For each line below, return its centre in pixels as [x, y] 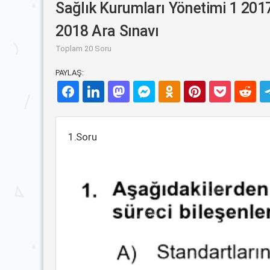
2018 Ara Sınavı [107, 31]
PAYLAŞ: [70, 73]
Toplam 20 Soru [83, 49]
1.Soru [83, 137]
